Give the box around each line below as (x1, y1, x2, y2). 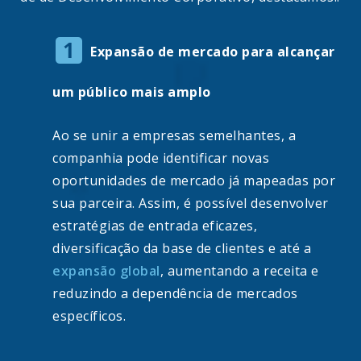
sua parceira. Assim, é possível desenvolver (52, 194, 329, 213)
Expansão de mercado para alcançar (90, 43, 335, 61)
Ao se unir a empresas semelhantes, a (52, 127, 296, 145)
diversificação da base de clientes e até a (52, 239, 311, 258)
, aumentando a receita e (160, 262, 319, 280)
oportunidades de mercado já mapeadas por (52, 172, 335, 190)
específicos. (52, 307, 126, 326)
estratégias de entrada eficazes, (52, 217, 257, 235)
